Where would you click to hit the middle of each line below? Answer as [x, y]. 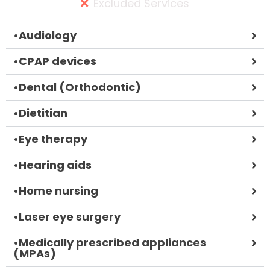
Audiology [48, 35]
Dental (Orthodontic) [80, 87]
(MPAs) [35, 253]
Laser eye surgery [70, 216]
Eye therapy [53, 139]
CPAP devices [58, 61]
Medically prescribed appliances [112, 242]
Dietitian [43, 113]
